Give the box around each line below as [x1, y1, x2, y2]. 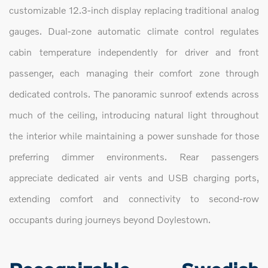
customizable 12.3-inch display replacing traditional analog [9, 4, 259, 16]
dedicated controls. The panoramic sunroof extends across [9, 88, 259, 100]
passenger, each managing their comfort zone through [9, 67, 259, 79]
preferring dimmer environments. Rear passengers [9, 151, 259, 163]
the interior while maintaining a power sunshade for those [9, 130, 259, 142]
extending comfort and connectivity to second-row [9, 193, 259, 205]
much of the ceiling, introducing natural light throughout [9, 109, 259, 121]
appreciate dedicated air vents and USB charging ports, [9, 172, 259, 184]
